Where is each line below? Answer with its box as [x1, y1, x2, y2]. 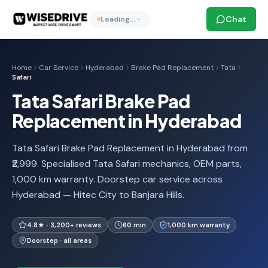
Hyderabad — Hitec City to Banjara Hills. [12, 188, 184, 201]
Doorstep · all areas [27, 236, 92, 245]
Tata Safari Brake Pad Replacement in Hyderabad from [12, 142, 248, 154]
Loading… [100, 14, 135, 24]
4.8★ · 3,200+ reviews [27, 221, 101, 229]
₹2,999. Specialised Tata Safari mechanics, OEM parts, [12, 157, 242, 170]
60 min [123, 221, 146, 229]
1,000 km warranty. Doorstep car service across [12, 173, 223, 185]
